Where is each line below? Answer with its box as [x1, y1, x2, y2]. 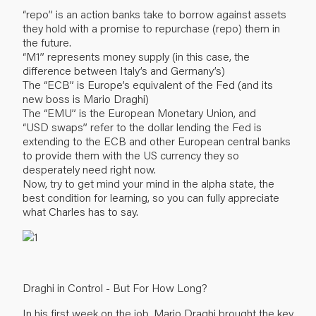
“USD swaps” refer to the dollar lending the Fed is [23, 119, 262, 134]
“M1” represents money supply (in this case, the [23, 48, 250, 63]
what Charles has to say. [23, 203, 138, 219]
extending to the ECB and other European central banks [23, 133, 291, 148]
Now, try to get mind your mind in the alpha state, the [23, 175, 274, 190]
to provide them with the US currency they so [23, 147, 239, 162]
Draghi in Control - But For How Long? [23, 279, 207, 295]
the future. [23, 34, 71, 49]
